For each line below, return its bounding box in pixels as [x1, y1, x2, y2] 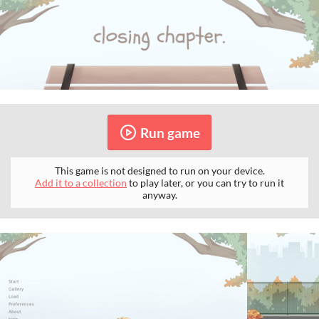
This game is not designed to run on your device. [54, 164, 265, 177]
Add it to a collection [35, 177, 127, 189]
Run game [140, 124, 200, 141]
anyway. [142, 189, 177, 202]
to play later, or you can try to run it [127, 177, 284, 189]
